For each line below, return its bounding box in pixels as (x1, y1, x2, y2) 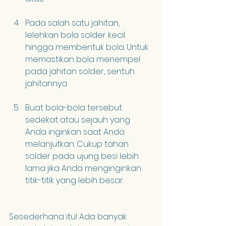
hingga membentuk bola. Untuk (25, 41, 150, 53)
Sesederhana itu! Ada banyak (9, 210, 129, 222)
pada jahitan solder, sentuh (25, 65, 137, 77)
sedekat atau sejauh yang (25, 114, 132, 126)
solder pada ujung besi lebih (25, 150, 141, 162)
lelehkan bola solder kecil (25, 29, 127, 41)
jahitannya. (25, 77, 68, 89)
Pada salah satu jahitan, (25, 17, 122, 29)
